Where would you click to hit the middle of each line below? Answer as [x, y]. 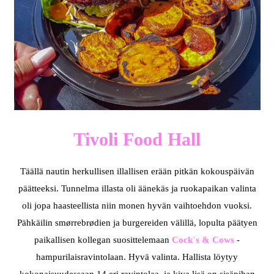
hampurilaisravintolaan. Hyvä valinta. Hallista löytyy [137, 257]
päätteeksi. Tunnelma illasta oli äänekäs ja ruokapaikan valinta [137, 188]
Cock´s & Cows [203, 240]
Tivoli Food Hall [137, 139]
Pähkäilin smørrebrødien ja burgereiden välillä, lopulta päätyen [137, 223]
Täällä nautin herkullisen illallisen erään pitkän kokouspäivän [137, 171]
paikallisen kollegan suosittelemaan [103, 240]
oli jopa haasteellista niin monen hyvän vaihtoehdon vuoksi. [137, 206]
